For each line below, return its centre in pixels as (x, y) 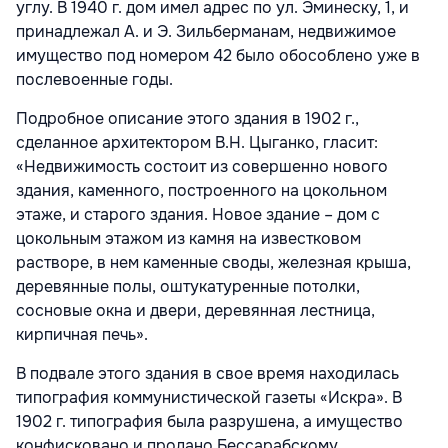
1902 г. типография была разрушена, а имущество (209, 422)
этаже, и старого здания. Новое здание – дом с (198, 215)
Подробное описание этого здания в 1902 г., (187, 119)
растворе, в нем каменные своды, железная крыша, (213, 263)
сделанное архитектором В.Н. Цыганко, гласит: (197, 143)
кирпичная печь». (82, 335)
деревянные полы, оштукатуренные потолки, (188, 287)
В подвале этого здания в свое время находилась (207, 374)
